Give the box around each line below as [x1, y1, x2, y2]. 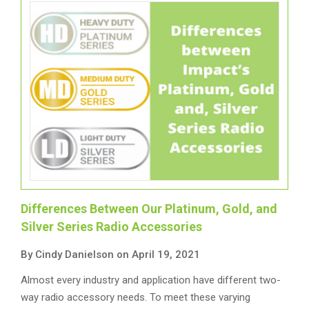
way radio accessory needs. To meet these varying [21, 291, 250, 303]
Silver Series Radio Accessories [21, 219, 202, 234]
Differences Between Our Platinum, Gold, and [21, 201, 277, 216]
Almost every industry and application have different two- [21, 274, 281, 286]
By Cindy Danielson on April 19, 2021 [21, 248, 200, 261]
